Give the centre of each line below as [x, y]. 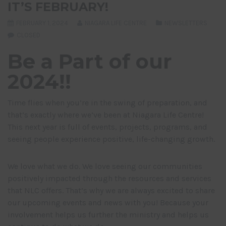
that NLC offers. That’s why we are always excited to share [111, 191]
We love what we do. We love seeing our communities [105, 166]
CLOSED [29, 35]
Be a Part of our [90, 62]
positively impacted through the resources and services [109, 179]
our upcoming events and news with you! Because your [108, 203]
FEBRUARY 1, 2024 [41, 23]
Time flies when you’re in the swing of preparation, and [107, 103]
